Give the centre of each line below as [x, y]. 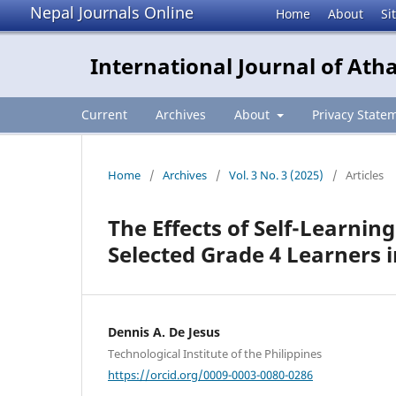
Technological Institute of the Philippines [215, 353]
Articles [365, 175]
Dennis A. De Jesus [164, 331]
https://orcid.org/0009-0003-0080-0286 [210, 374]
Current [104, 114]
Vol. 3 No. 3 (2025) [276, 175]
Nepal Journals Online [112, 12]
